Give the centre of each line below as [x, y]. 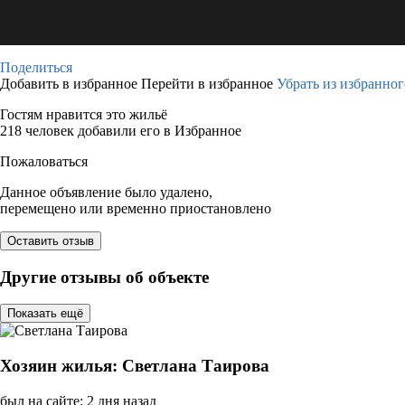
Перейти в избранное [209, 84]
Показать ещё [45, 314]
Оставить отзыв [51, 241]
